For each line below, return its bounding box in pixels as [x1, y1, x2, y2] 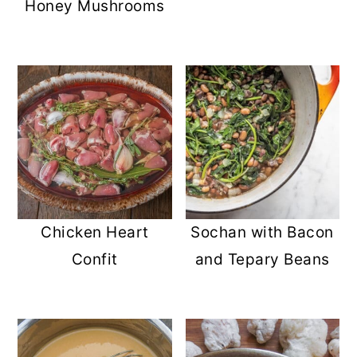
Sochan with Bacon [190, 223, 334, 242]
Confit [71, 249, 118, 269]
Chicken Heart [41, 222, 149, 241]
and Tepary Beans [194, 250, 330, 269]
